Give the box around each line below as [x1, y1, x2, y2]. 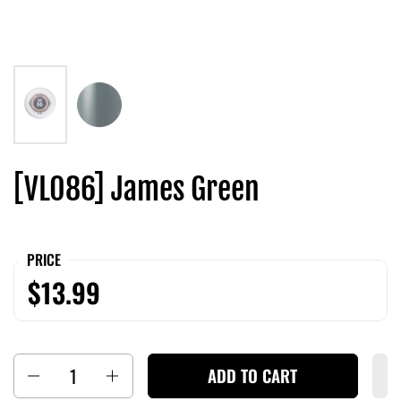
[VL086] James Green [13, 169, 260, 208]
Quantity [14, 353, 65, 378]
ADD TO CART [208, 363, 298, 388]
